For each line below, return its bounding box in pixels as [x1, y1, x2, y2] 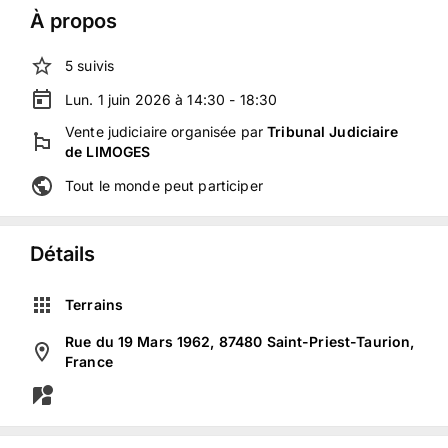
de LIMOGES [65, 143, 151, 160]
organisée [167, 123, 237, 140]
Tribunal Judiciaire [267, 123, 399, 140]
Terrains [65, 295, 124, 313]
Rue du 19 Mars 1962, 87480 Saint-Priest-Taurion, [65, 333, 415, 350]
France [65, 353, 113, 370]
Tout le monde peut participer [65, 177, 263, 194]
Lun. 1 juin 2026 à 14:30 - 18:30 [65, 91, 278, 108]
